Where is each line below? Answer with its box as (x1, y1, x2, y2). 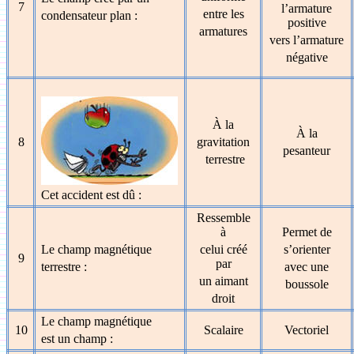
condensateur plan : (41, 9, 138, 22)
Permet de (281, 225, 332, 239)
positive (287, 16, 326, 29)
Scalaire (203, 323, 243, 337)
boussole (284, 277, 329, 291)
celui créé (199, 243, 247, 256)
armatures (199, 24, 247, 38)
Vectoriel (284, 323, 329, 337)
